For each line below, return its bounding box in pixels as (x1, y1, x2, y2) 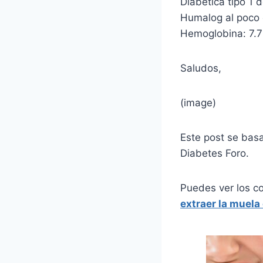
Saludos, (180, 62, 221, 74)
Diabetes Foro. (180, 147, 249, 159)
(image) (180, 96, 216, 109)
